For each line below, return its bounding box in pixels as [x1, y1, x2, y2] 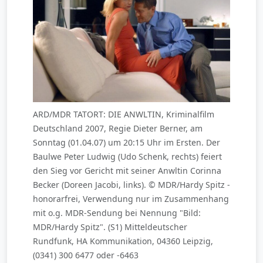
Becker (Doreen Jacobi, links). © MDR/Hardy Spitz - [33, 178, 230, 190]
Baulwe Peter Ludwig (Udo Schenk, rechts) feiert [33, 150, 222, 162]
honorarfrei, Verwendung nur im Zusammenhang [33, 193, 229, 204]
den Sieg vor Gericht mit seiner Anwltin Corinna [33, 164, 221, 176]
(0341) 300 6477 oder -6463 [33, 249, 139, 261]
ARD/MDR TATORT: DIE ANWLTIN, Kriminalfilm [33, 108, 214, 120]
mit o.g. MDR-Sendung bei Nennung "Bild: [33, 207, 201, 218]
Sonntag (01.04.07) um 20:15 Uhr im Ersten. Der [33, 136, 220, 148]
